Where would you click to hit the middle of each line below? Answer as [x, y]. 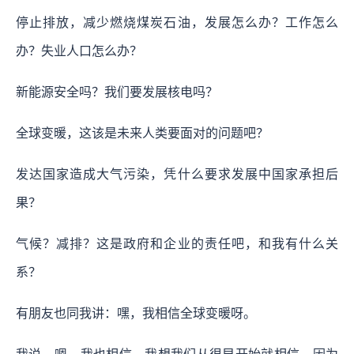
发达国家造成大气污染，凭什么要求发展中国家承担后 [177, 174]
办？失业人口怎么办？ [79, 51]
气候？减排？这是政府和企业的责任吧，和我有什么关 [177, 243]
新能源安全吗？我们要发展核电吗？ [117, 92]
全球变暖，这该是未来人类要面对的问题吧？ [142, 133]
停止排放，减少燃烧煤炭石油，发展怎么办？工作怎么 [177, 22]
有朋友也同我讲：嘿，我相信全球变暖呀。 [136, 313]
